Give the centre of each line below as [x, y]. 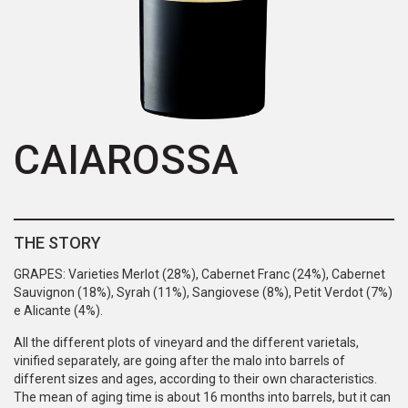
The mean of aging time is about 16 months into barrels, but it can [202, 397]
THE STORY [57, 243]
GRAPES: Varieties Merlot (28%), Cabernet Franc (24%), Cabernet [199, 274]
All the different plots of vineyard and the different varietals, [186, 342]
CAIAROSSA [126, 160]
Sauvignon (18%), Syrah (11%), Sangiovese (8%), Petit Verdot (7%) [203, 292]
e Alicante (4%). [58, 311]
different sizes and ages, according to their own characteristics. [195, 379]
